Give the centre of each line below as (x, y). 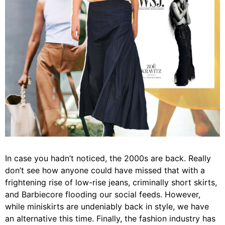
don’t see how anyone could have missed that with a (105, 170)
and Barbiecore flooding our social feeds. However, (103, 194)
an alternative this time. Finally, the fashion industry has (110, 218)
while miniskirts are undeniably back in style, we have (107, 206)
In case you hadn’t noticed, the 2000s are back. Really (108, 158)
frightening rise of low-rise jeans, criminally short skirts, (111, 182)
